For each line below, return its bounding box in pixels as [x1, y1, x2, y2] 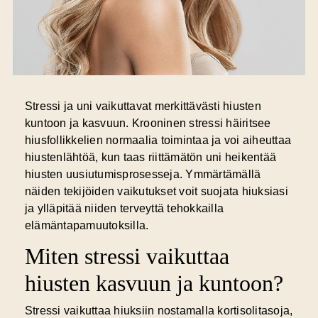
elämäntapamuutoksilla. [24, 219, 149, 232]
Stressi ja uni [24, 100, 93, 113]
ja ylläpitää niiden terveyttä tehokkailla [24, 202, 224, 215]
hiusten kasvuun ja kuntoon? [24, 270, 283, 297]
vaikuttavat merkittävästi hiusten [92, 100, 261, 113]
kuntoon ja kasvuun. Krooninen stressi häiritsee [24, 117, 271, 130]
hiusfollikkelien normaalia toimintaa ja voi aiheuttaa [24, 134, 292, 147]
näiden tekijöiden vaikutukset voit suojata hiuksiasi [24, 185, 288, 198]
